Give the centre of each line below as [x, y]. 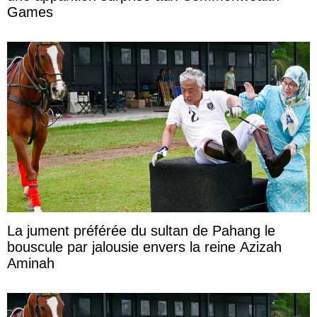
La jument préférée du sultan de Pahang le [141, 230]
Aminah [31, 263]
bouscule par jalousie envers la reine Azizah [144, 247]
